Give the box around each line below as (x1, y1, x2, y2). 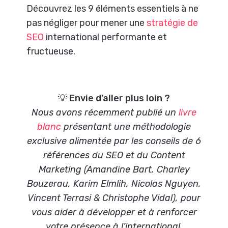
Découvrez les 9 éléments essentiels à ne (26, 3, 199, 14)
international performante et (44, 31, 167, 43)
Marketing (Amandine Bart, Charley (38, 163, 190, 175)
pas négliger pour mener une (26, 17, 147, 28)
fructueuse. (26, 45, 76, 57)
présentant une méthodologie (61, 121, 191, 132)
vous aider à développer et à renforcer (31, 206, 197, 218)
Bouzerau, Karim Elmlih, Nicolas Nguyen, (27, 178, 201, 189)
